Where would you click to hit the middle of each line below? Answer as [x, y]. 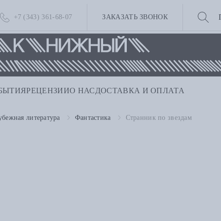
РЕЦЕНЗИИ [48, 91]
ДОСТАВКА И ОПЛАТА [140, 91]
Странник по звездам [159, 118]
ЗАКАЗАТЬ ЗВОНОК [135, 17]
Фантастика [93, 118]
